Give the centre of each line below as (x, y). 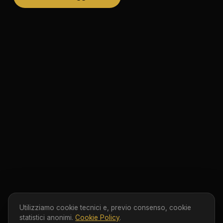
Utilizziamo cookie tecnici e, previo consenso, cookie (106, 208)
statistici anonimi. (48, 218)
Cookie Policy (98, 218)
